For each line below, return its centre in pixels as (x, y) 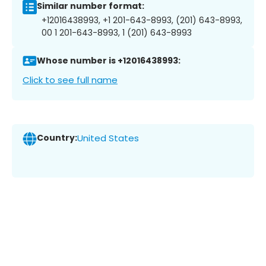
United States (108, 138)
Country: (57, 138)
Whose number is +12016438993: (109, 61)
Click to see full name (70, 80)
